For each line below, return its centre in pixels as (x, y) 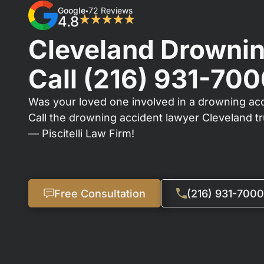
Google (72, 10)
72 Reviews (110, 10)
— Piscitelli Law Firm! (81, 133)
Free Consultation (100, 193)
